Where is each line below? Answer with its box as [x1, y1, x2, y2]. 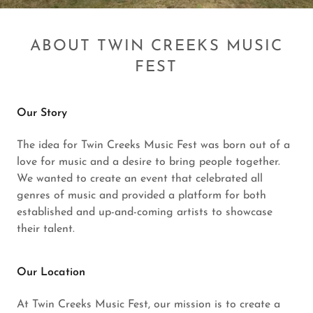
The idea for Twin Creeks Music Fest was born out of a [17, 140, 290, 152]
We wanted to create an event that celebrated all [17, 173, 263, 185]
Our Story [17, 108, 67, 119]
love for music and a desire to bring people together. [17, 156, 280, 168]
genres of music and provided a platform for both [17, 190, 266, 202]
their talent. [17, 224, 75, 235]
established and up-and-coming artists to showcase [17, 207, 272, 219]
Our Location [17, 267, 85, 279]
